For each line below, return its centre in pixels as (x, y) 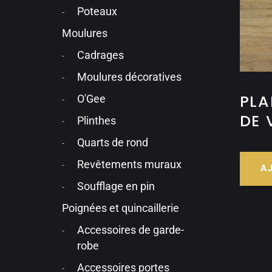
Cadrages (101, 55)
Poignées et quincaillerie (121, 209)
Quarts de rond (113, 143)
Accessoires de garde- (131, 230)
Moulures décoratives (130, 77)
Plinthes (97, 121)
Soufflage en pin (116, 187)
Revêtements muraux (130, 165)
